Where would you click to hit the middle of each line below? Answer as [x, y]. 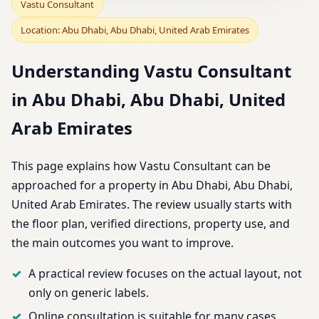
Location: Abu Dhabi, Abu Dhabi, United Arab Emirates [135, 30]
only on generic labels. [89, 293]
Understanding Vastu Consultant [151, 71]
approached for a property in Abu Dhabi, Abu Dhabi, [152, 185]
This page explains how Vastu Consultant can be [141, 166]
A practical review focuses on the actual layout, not [165, 274]
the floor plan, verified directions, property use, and [151, 224]
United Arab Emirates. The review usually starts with [152, 205]
